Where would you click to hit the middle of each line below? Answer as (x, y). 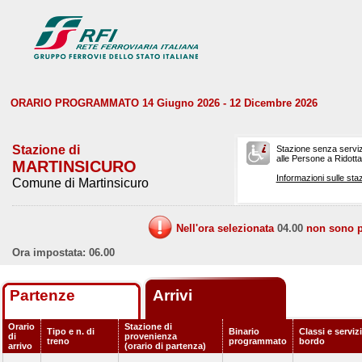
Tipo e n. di (71, 331)
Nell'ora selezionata (226, 228)
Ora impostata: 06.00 (63, 253)
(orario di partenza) (165, 346)
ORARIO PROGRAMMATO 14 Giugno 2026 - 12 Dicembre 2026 (164, 103)
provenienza (151, 336)
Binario (244, 331)
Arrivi (175, 295)
